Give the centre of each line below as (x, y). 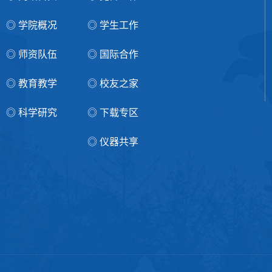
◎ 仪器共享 (113, 142)
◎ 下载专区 (113, 113)
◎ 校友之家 (113, 84)
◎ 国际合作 (113, 55)
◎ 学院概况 (32, 25)
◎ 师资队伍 (32, 55)
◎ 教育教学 (32, 84)
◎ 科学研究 (32, 113)
